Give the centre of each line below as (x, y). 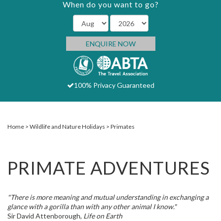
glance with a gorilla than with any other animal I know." (92, 206)
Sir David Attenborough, (45, 216)
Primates (123, 127)
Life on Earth (103, 216)
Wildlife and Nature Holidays (67, 127)
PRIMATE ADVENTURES (109, 168)
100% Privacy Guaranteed (114, 85)
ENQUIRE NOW (110, 44)
